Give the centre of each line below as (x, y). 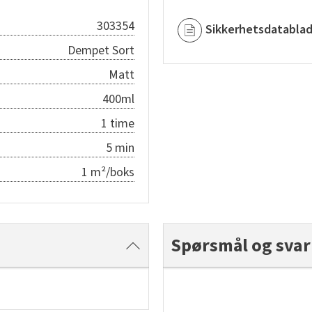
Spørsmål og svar (241, 245)
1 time (118, 124)
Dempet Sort (101, 50)
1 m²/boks (108, 172)
